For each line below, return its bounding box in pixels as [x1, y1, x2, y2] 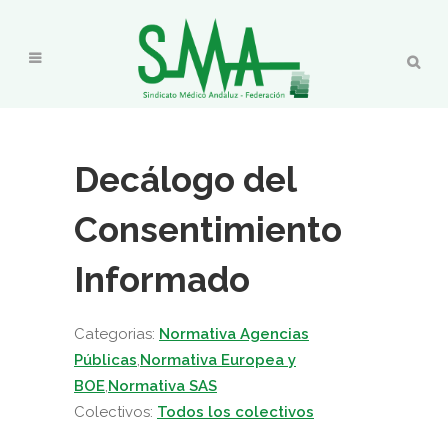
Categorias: [74, 325, 159, 343]
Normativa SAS [108, 377, 217, 395]
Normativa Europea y [140, 351, 296, 369]
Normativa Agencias [159, 325, 309, 343]
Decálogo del [74, 159, 296, 200]
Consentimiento [74, 209, 342, 250]
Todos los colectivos [157, 403, 314, 421]
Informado [74, 259, 250, 300]
